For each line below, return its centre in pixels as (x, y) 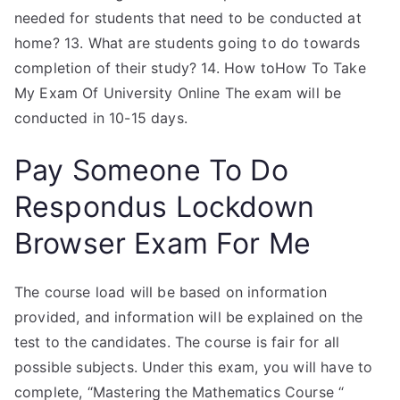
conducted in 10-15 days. (101, 118)
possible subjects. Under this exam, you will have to (194, 367)
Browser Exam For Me (163, 243)
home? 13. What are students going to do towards (187, 43)
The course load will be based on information (171, 292)
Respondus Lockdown (164, 207)
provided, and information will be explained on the (189, 317)
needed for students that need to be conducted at (188, 18)
